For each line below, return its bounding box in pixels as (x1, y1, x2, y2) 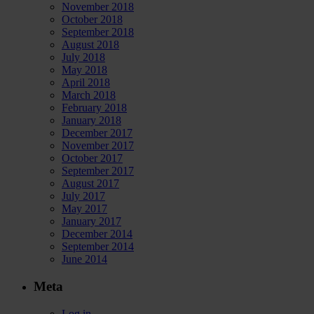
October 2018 (62, 13, 123, 26)
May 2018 (62, 64, 107, 76)
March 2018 (62, 89, 116, 102)
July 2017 (62, 190, 105, 203)
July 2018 (62, 51, 105, 64)
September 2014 (62, 240, 134, 253)
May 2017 (62, 203, 107, 215)
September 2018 (62, 26, 134, 39)
